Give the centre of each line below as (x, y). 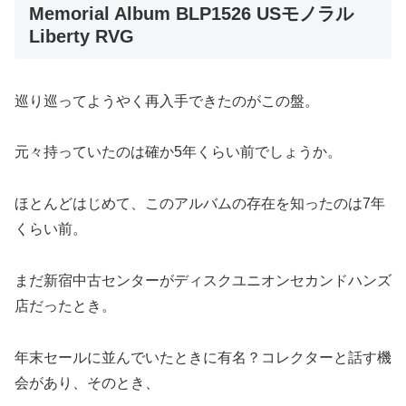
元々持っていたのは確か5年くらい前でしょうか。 (178, 152)
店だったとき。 (65, 306)
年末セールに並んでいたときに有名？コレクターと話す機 (203, 357)
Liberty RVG (82, 37)
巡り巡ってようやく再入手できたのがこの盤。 (167, 101)
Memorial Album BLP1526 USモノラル (191, 14)
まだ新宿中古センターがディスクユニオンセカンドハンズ (203, 280)
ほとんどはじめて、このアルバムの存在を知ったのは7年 (200, 204)
